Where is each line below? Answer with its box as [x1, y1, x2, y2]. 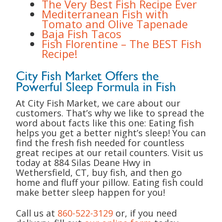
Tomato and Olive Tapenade [42, 16, 188, 31]
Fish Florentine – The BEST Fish [42, 36, 202, 51]
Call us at [16, 207, 57, 219]
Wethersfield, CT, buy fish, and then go [16, 166, 182, 178]
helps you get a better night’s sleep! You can [16, 127, 206, 139]
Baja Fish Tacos [42, 26, 121, 41]
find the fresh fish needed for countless [16, 137, 184, 149]
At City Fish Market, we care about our [16, 97, 180, 109]
